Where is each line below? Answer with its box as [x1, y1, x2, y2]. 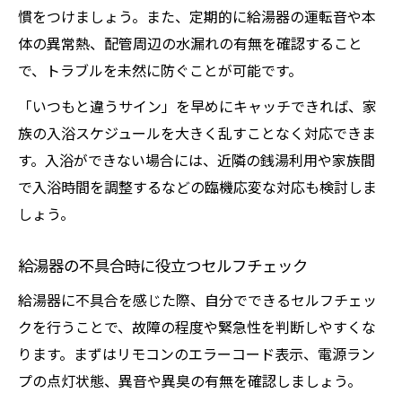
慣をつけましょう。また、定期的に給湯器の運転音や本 [18, 5, 376, 27]
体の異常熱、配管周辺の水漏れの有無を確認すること [18, 32, 363, 54]
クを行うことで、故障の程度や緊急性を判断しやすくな [18, 316, 376, 337]
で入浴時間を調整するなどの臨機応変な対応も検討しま [18, 176, 377, 197]
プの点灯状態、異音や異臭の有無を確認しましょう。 [18, 370, 362, 391]
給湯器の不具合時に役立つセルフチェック [18, 254, 308, 276]
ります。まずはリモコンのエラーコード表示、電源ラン [18, 343, 375, 364]
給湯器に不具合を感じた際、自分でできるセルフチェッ [18, 289, 377, 310]
